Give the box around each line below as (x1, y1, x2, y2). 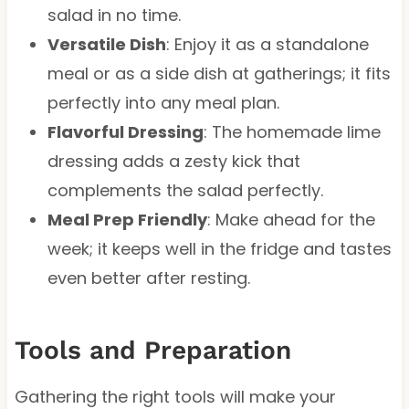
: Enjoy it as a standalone (165, 32, 369, 56)
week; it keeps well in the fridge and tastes (47, 236, 392, 260)
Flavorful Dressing (47, 120, 204, 143)
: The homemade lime (203, 120, 381, 143)
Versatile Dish (47, 32, 166, 56)
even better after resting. (47, 266, 250, 289)
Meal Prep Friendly (47, 207, 207, 231)
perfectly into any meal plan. (47, 90, 279, 114)
